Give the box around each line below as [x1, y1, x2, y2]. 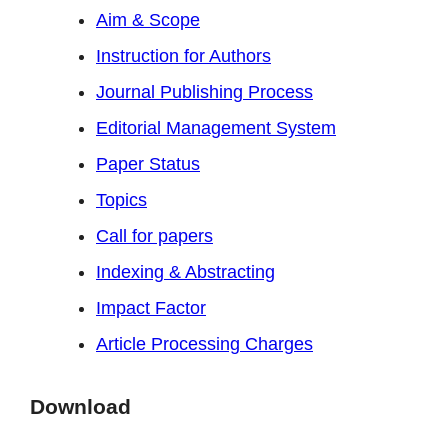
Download [30, 394, 131, 418]
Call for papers [96, 225, 213, 246]
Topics [96, 189, 147, 210]
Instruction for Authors [96, 45, 271, 66]
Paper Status [96, 153, 200, 174]
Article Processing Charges [96, 333, 313, 354]
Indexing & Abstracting [96, 261, 275, 282]
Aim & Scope [96, 9, 200, 30]
